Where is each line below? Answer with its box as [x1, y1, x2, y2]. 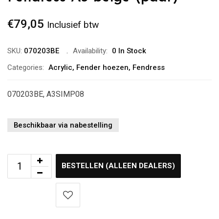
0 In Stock [112, 46, 146, 55]
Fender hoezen [76, 63, 129, 72]
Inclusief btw [47, 19, 99, 30]
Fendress [132, 63, 165, 72]
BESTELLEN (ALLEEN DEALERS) [62, 161, 175, 170]
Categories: [7, 63, 44, 72]
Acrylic [48, 63, 72, 72]
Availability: [73, 46, 108, 55]
